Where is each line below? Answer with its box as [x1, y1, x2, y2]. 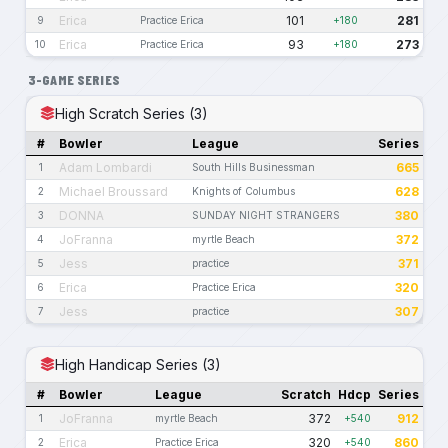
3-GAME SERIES [28, 70, 120, 88]
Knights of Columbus [192, 184, 295, 197]
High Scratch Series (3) [55, 104, 209, 122]
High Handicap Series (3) [55, 355, 222, 373]
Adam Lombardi [59, 159, 152, 175]
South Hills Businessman [192, 160, 315, 173]
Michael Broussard [59, 183, 168, 199]
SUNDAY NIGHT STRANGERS [192, 208, 340, 221]
